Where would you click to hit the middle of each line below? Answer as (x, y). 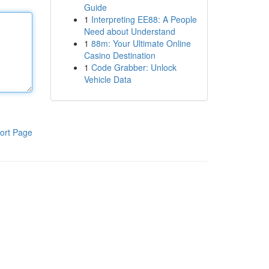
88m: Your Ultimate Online (141, 43)
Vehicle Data (107, 79)
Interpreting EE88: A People (144, 19)
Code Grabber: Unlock (134, 67)
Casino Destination (119, 55)
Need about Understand (129, 31)
